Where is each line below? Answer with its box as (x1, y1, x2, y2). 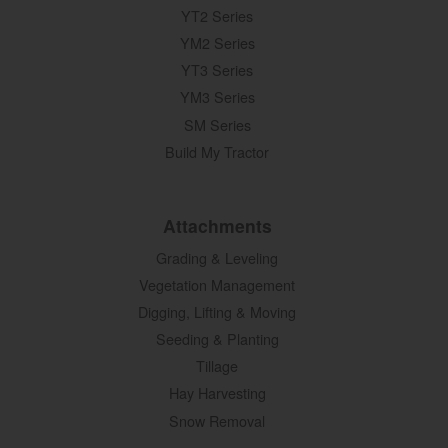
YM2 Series (179, 32, 255, 53)
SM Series (183, 113, 251, 135)
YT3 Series (181, 59, 254, 81)
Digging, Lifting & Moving (138, 300, 297, 322)
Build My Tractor (165, 140, 270, 162)
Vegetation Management (139, 273, 296, 295)
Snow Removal (169, 409, 266, 431)
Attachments (162, 212, 272, 238)
